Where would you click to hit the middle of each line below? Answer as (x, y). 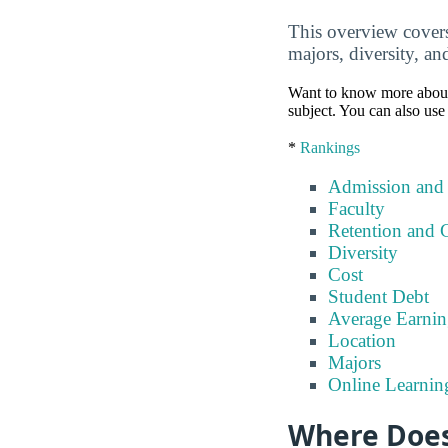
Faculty (356, 209)
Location (362, 341)
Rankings (330, 148)
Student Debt (378, 297)
